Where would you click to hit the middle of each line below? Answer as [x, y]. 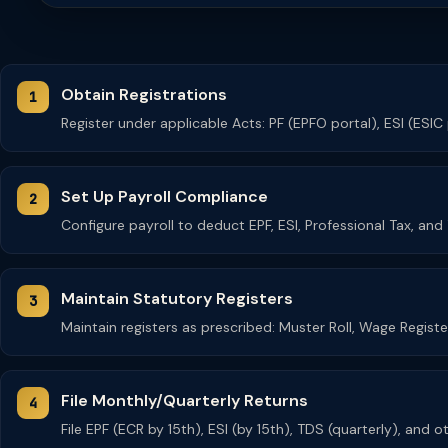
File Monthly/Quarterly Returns [184, 400]
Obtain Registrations [144, 94]
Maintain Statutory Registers [177, 298]
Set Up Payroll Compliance [164, 196]
